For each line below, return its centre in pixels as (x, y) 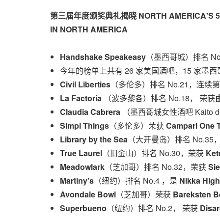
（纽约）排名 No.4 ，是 (136, 180)
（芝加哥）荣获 (143, 194)
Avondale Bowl (88, 194)
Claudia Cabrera (91, 112)
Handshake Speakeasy (103, 57)
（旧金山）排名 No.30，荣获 (153, 153)
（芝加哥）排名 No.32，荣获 (155, 167)
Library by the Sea (94, 139)
